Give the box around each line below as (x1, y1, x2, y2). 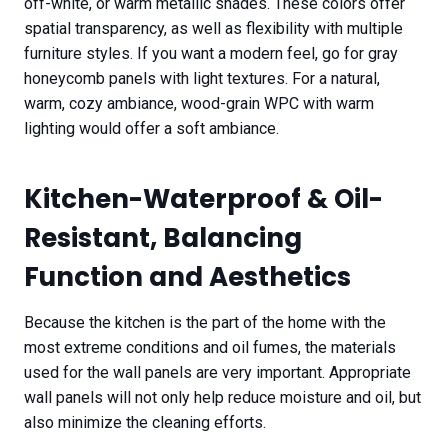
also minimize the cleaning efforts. (24, 413, 274, 433)
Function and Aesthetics (24, 259, 357, 296)
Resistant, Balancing (24, 220, 302, 257)
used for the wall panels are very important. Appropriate (24, 363, 411, 383)
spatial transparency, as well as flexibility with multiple (24, 19, 403, 39)
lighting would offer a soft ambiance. (24, 119, 279, 139)
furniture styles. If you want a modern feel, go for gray (24, 44, 398, 64)
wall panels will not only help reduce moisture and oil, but (24, 388, 421, 408)
